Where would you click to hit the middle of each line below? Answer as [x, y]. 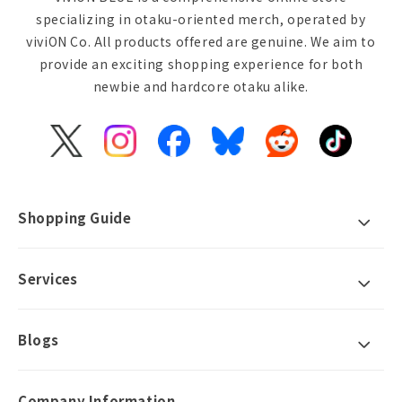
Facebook [204, 150]
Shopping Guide [75, 218]
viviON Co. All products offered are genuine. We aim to [201, 42]
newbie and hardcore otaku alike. [201, 87]
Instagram [153, 150]
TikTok [357, 150]
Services [48, 279]
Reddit [302, 150]
